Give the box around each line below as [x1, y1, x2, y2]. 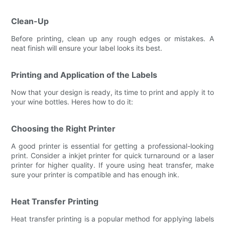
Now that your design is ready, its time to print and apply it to [11, 87, 214, 96]
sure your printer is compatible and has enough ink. [11, 170, 180, 179]
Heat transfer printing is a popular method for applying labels [11, 214, 214, 223]
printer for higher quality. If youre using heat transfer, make [11, 160, 214, 169]
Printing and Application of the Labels [11, 69, 158, 80]
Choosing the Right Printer [11, 123, 116, 134]
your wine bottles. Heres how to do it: [11, 97, 134, 106]
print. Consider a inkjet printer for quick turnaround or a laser [11, 151, 214, 160]
